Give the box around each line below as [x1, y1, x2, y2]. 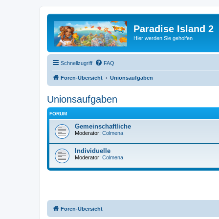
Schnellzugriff [61, 60, 92, 66]
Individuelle [75, 147, 110, 154]
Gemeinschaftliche [75, 122, 131, 130]
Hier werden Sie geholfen [133, 35, 193, 41]
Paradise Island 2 [133, 23, 214, 34]
